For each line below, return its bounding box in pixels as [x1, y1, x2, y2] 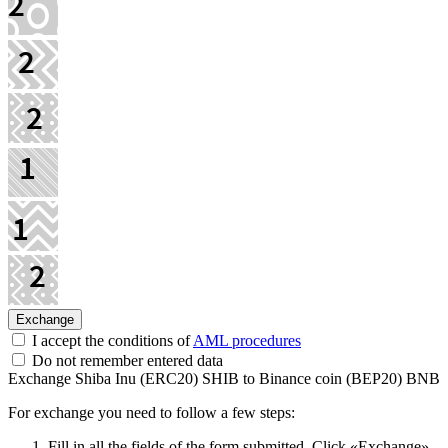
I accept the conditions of [28, 331, 193, 349]
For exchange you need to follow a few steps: [8, 403, 295, 421]
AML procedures [193, 331, 301, 349]
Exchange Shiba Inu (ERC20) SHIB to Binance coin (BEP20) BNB [8, 369, 440, 387]
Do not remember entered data [28, 351, 223, 369]
